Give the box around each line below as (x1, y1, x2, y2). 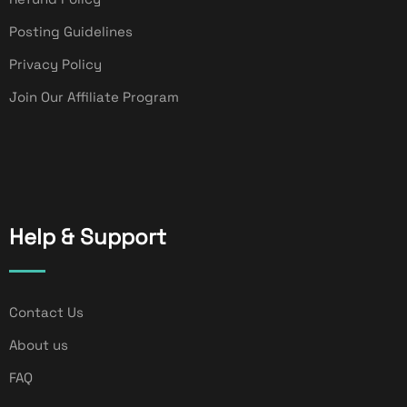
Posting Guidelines (9, 22, 133, 40)
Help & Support (9, 222, 166, 251)
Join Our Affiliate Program (9, 87, 179, 105)
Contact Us (9, 303, 84, 321)
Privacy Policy (9, 55, 102, 73)
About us (9, 335, 68, 353)
